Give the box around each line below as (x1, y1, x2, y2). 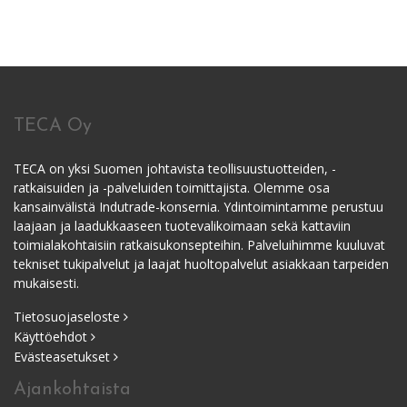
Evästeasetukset (14, 347, 114, 365)
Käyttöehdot (14, 327, 91, 345)
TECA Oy (14, 116, 92, 135)
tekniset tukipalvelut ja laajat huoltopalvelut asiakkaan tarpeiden (14, 254, 389, 273)
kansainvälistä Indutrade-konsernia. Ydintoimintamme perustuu (14, 197, 383, 215)
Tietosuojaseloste (14, 307, 124, 325)
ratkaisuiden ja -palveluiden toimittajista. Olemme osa (14, 178, 330, 196)
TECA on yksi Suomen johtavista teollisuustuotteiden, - (14, 159, 336, 177)
